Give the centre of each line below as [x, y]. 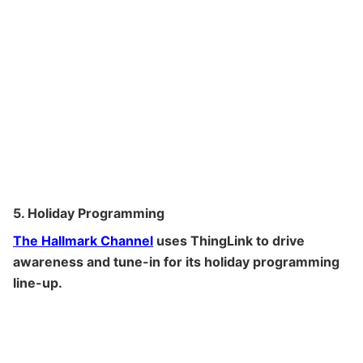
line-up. [38, 282]
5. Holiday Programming [89, 213]
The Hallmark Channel [83, 240]
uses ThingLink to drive [229, 240]
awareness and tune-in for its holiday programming [176, 261]
